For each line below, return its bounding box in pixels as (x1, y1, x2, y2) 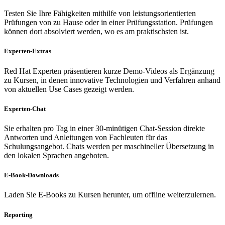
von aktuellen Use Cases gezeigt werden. (4, 84, 134, 93)
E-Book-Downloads (4, 171, 59, 179)
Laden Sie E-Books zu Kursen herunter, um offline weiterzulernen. (4, 190, 216, 199)
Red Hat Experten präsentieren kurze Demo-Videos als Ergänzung (4, 66, 214, 75)
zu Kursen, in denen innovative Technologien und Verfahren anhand (4, 75, 220, 84)
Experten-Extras (4, 47, 51, 55)
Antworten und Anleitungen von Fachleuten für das (4, 133, 167, 142)
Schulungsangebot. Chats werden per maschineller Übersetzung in (4, 142, 214, 151)
